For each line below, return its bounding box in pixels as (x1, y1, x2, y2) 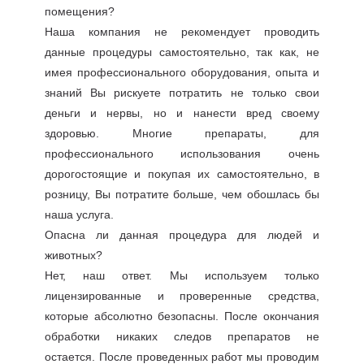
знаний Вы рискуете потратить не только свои (44, 86, 320, 99)
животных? (44, 249, 102, 262)
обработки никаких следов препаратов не (44, 330, 320, 343)
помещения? (44, 5, 115, 18)
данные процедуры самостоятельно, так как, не (44, 45, 320, 58)
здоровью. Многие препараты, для (44, 127, 320, 140)
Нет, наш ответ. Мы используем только (44, 269, 320, 282)
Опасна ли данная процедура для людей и (44, 228, 320, 241)
